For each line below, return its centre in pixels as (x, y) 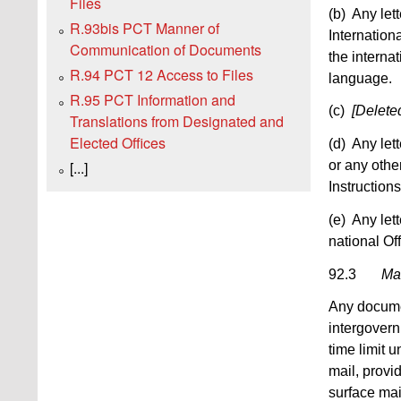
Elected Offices (118, 143)
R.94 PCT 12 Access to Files (162, 75)
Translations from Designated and (177, 122)
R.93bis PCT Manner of (145, 29)
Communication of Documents (166, 50)
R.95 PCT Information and (153, 100)
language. (360, 78)
